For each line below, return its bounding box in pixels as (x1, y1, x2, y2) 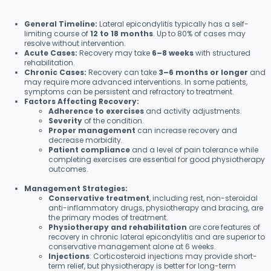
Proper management (48, 125, 135, 135)
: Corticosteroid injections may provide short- (90, 250, 257, 261)
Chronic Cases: (24, 67, 87, 77)
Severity (48, 115, 82, 126)
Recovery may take (77, 47, 152, 58)
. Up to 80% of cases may (153, 28, 246, 39)
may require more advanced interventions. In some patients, (24, 76, 247, 87)
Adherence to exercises (48, 105, 144, 116)
